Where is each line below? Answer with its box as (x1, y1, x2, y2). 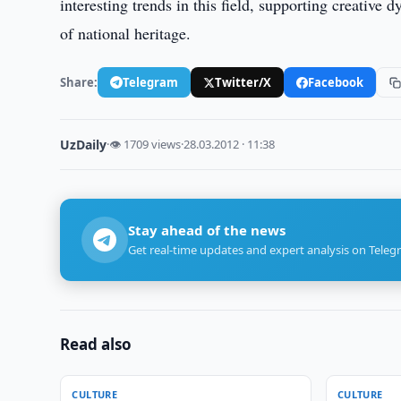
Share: (60, 73, 98, 90)
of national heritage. (60, 22, 192, 44)
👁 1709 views (109, 136, 182, 152)
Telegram (123, 73, 179, 90)
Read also (60, 334, 132, 354)
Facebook (308, 73, 364, 90)
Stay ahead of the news (128, 221, 286, 239)
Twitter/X (215, 73, 272, 90)
